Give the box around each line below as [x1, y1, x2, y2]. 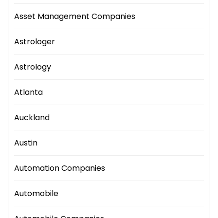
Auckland [14, 112, 50, 124]
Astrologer [14, 36, 55, 48]
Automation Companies [14, 163, 106, 174]
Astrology [14, 61, 52, 73]
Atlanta [14, 87, 43, 98]
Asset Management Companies [14, 11, 136, 22]
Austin [14, 137, 38, 149]
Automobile [14, 188, 59, 200]
